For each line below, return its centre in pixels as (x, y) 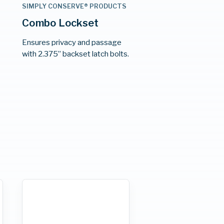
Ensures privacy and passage (72, 42)
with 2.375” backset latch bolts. (76, 53)
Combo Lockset (60, 23)
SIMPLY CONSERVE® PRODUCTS (74, 6)
